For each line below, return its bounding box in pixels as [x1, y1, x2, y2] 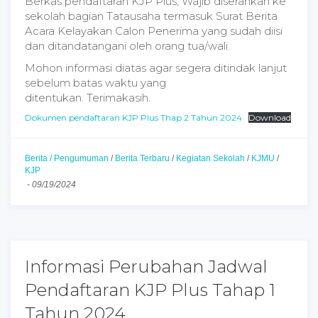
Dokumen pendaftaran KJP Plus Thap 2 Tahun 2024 [25, 112, 242, 123]
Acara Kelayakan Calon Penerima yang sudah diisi [25, 24, 283, 38]
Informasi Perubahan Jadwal [25, 256, 268, 277]
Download [248, 112, 291, 123]
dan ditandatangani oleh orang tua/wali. [25, 39, 230, 53]
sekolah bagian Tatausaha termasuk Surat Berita [25, 9, 278, 23]
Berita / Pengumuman [25, 153, 109, 163]
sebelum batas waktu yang [25, 76, 166, 89]
